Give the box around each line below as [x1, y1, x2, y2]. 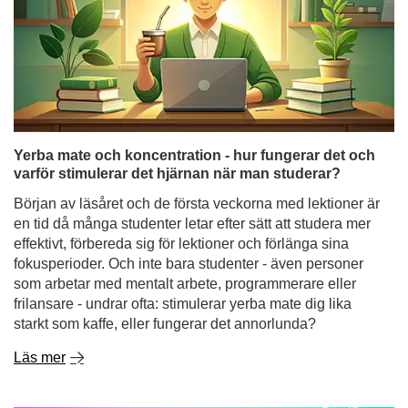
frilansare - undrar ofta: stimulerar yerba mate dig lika [14, 195, 352, 210]
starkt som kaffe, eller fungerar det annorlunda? [14, 215, 316, 230]
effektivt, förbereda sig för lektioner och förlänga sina [14, 135, 349, 150]
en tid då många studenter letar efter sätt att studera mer [14, 115, 371, 130]
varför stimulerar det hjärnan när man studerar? [14, 65, 341, 80]
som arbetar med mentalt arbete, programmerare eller [14, 175, 356, 190]
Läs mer [14, 249, 66, 264]
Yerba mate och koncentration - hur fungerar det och [14, 46, 375, 62]
